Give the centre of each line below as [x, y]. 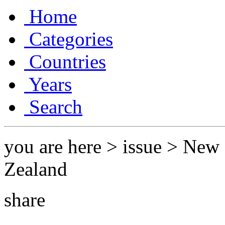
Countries [65, 62]
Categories [69, 39]
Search [53, 107]
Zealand [36, 169]
